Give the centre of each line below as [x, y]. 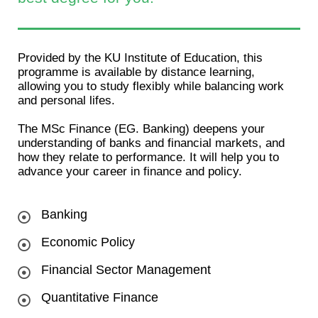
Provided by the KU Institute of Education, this [140, 58]
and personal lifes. [66, 101]
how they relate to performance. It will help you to [148, 158]
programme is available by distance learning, [136, 72]
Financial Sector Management [126, 270]
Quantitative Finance [100, 298]
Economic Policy [88, 242]
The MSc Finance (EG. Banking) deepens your [141, 129]
